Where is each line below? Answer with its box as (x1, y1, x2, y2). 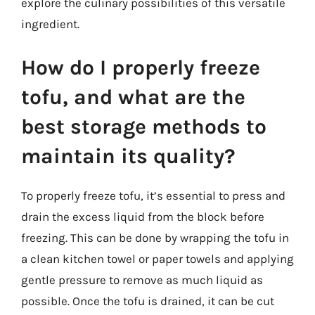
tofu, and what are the (21, 84, 245, 110)
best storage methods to (21, 113, 266, 139)
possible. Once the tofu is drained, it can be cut (21, 293, 274, 308)
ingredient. (21, 17, 79, 31)
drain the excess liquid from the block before (21, 209, 264, 224)
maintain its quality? (21, 143, 236, 169)
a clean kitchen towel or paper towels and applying (21, 251, 294, 266)
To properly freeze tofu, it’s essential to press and (21, 188, 285, 202)
